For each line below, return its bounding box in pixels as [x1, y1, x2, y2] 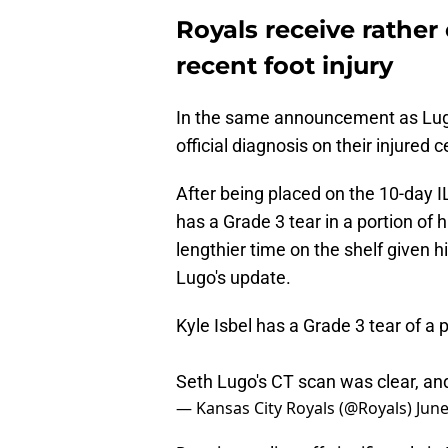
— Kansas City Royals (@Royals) [176, 397, 416, 420]
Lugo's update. [176, 267, 291, 289]
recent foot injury [176, 51, 393, 81]
